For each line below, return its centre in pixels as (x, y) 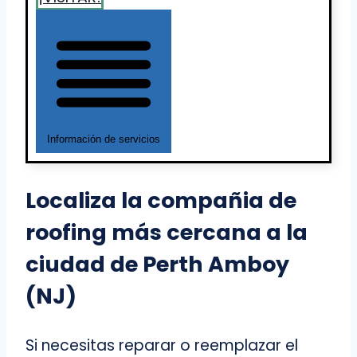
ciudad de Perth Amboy (157, 265)
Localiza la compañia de (161, 201)
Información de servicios (104, 139)
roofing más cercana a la (167, 233)
